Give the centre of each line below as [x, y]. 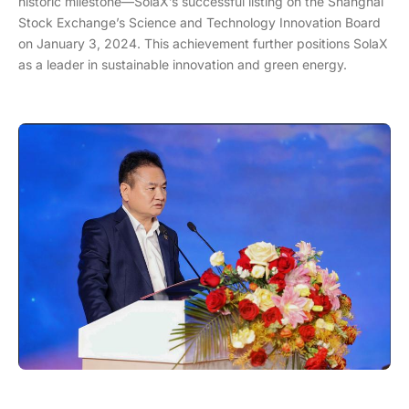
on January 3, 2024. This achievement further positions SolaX [203, 43]
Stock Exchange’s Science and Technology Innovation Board [199, 22]
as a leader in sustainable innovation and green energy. [183, 64]
